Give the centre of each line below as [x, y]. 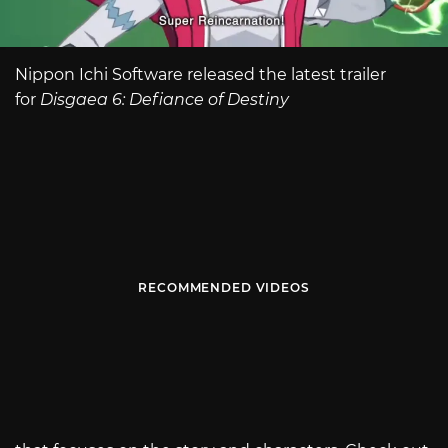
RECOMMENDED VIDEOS [224, 287]
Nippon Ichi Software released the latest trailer [200, 75]
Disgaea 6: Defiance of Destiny [164, 100]
